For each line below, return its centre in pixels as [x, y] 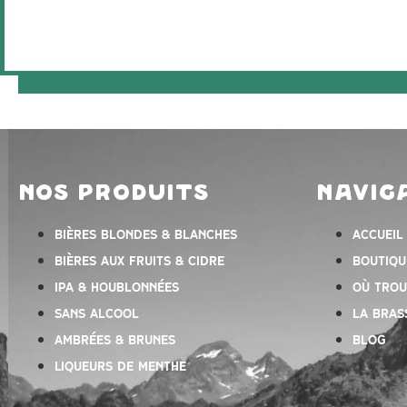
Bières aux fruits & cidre [139, 260]
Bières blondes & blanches [146, 234]
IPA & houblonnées [117, 287]
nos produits [114, 194]
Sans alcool [97, 313]
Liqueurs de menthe [120, 366]
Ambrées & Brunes [115, 339]
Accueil [378, 234]
